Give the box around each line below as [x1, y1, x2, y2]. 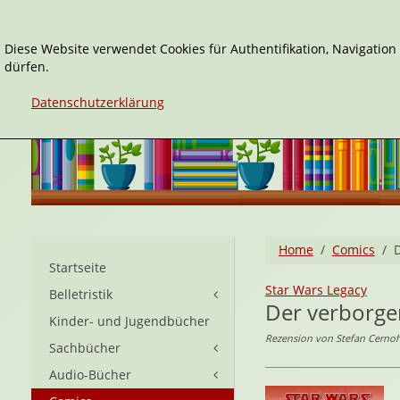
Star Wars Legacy [264, 281, 367, 298]
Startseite [49, 259, 106, 276]
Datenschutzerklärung [31, 94, 164, 111]
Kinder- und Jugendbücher [49, 312, 210, 329]
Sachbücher [49, 339, 121, 356]
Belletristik [49, 286, 112, 303]
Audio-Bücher [49, 366, 131, 383]
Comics [331, 241, 375, 258]
